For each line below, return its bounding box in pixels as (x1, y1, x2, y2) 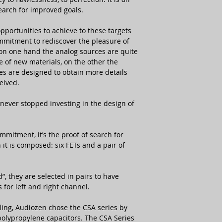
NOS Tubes (161, 38, 195, 48)
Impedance (161, 67, 197, 77)
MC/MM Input (161, 58, 205, 67)
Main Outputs (161, 147, 206, 156)
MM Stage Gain (161, 127, 209, 136)
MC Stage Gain (161, 107, 207, 116)
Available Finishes (161, 166, 219, 176)
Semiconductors (161, 18, 214, 28)
